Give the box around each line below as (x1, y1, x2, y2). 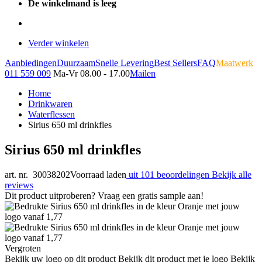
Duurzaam (57, 58, 95, 68)
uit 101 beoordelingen (129, 169, 209, 180)
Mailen (130, 68, 156, 78)
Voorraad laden (70, 169, 126, 180)
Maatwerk (216, 58, 253, 68)
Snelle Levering (95, 58, 154, 68)
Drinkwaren (28, 99, 73, 109)
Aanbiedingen (5, 58, 57, 68)
